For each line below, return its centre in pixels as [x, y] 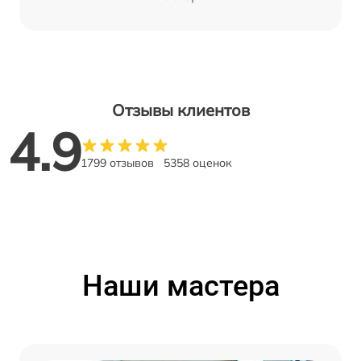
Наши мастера [180, 286]
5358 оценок [198, 163]
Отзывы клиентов [180, 110]
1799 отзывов [117, 163]
